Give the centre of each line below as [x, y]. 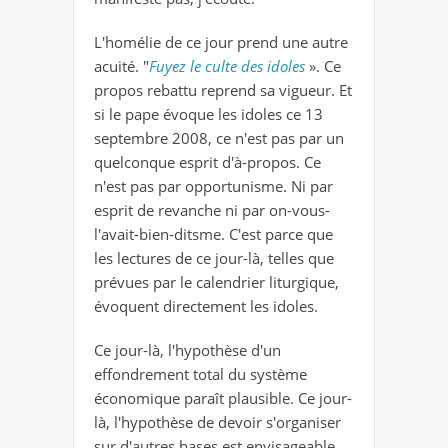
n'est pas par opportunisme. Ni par [213, 185]
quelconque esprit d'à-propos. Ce [207, 161]
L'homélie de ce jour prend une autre [221, 41]
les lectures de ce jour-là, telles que [214, 257]
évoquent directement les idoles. [206, 305]
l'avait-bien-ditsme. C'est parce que [213, 233]
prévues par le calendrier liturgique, [216, 281]
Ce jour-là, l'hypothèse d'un [187, 349]
